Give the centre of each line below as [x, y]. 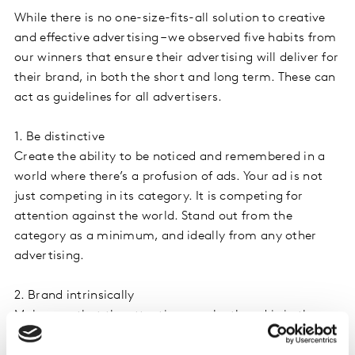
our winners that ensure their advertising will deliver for [177, 57]
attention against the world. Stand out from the [154, 216]
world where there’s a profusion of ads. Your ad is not [169, 176]
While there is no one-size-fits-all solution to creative [170, 18]
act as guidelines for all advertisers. [118, 97]
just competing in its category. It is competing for [159, 196]
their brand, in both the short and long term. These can [175, 77]
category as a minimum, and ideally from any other [166, 236]
